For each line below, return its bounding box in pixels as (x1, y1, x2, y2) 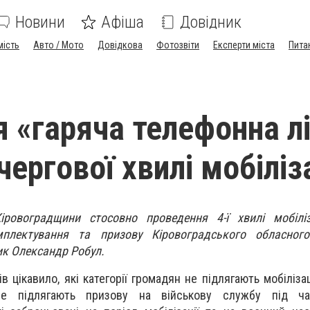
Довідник (180, 12, 241, 32)
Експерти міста (213, 39, 275, 51)
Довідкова (98, 39, 143, 51)
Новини (15, 12, 65, 32)
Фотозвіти (156, 39, 199, 51)
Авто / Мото (33, 39, 84, 51)
